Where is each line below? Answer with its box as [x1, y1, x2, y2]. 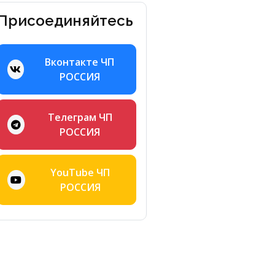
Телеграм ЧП [47, 110, 112, 124]
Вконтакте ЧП [45, 55, 115, 69]
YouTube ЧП [50, 165, 110, 179]
